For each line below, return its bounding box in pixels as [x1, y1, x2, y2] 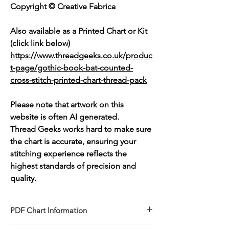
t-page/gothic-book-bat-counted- [10, 63, 133, 73]
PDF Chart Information [10, 205, 87, 216]
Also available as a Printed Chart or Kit [10, 26, 147, 36]
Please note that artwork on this [10, 100, 124, 110]
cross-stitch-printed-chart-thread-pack [10, 75, 147, 85]
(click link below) [10, 38, 70, 49]
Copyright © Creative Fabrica [10, 2, 116, 12]
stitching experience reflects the [10, 149, 127, 159]
